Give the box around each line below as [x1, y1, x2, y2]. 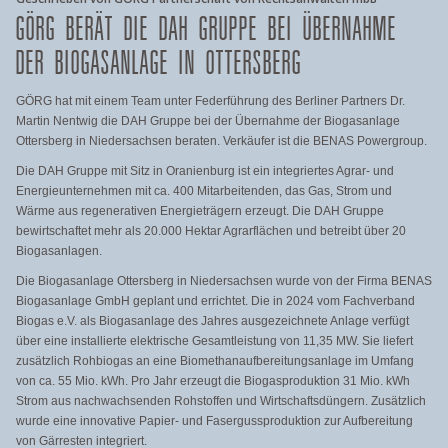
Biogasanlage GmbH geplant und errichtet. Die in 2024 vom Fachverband [16, 294, 415, 308]
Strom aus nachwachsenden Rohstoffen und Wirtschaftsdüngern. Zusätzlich [16, 394, 426, 408]
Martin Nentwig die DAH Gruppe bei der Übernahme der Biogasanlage [16, 114, 400, 128]
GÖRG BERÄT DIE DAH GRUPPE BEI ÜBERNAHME [16, 9, 397, 50]
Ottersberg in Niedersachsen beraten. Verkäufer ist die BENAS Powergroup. [16, 134, 427, 148]
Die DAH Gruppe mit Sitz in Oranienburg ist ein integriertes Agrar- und [16, 164, 394, 178]
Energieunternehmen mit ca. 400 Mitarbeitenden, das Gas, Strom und [16, 184, 392, 198]
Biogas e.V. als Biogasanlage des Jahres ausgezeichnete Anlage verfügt [16, 314, 409, 328]
